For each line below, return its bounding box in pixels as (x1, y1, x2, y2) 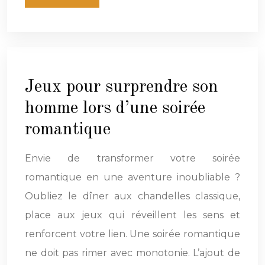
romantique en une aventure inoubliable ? (25, 171, 240, 183)
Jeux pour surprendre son (25, 77, 218, 96)
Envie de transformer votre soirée (25, 152, 240, 164)
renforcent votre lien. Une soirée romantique (25, 228, 240, 240)
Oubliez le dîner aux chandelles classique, (25, 190, 240, 202)
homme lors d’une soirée (25, 99, 205, 117)
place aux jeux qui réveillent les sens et (25, 209, 240, 221)
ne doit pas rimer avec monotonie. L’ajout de (25, 247, 240, 258)
